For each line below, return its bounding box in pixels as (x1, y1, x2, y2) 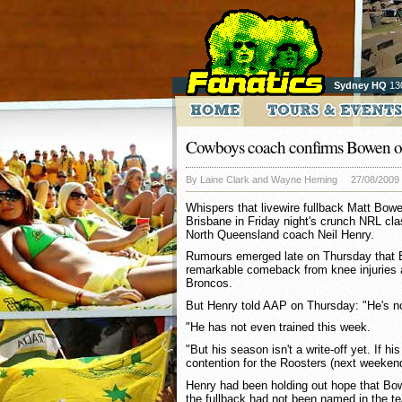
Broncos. (186, 276, 232, 291)
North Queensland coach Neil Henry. (186, 227, 374, 241)
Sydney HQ (334, 80, 387, 91)
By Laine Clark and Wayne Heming (186, 174, 337, 185)
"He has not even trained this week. (186, 320, 371, 335)
